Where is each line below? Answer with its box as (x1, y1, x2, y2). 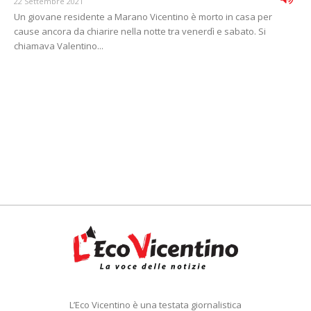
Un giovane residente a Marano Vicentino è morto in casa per (14, 10, 272, 24)
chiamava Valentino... (14, 40, 103, 53)
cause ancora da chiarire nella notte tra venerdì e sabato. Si (14, 25, 266, 38)
